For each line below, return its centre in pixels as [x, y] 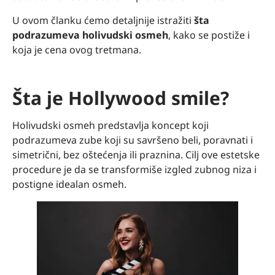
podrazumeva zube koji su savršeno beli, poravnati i [133, 140]
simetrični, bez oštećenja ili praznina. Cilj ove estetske [136, 154]
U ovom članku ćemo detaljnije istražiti [103, 20]
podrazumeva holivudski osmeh [90, 35]
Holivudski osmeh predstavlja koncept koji [110, 125]
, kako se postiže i [209, 35]
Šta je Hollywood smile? [121, 98]
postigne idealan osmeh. [69, 184]
